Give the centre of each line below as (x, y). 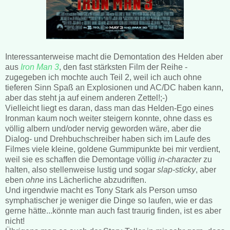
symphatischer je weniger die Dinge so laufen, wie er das (109, 200)
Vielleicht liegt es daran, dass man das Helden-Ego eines (109, 108)
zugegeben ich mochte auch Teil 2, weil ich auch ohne (103, 77)
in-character (180, 159)
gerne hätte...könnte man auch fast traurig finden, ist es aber (113, 210)
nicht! (15, 221)
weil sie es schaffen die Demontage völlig (82, 159)
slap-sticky (175, 169)
